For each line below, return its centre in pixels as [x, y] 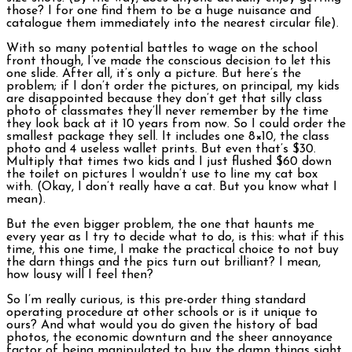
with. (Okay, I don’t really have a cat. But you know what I [172, 187]
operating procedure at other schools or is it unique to [162, 313]
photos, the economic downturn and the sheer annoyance [169, 338]
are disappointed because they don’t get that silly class [164, 99]
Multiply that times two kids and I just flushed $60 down [169, 162]
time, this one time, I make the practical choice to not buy [172, 250]
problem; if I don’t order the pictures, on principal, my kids [173, 87]
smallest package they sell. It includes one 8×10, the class [168, 137]
